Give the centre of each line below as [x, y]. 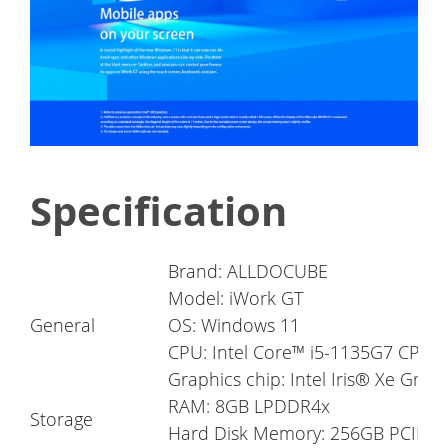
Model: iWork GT [235, 298]
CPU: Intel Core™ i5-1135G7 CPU [300, 352]
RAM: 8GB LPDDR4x [249, 406]
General [62, 325]
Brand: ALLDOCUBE [248, 271]
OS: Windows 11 [234, 325]
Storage [61, 419]
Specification [158, 211]
